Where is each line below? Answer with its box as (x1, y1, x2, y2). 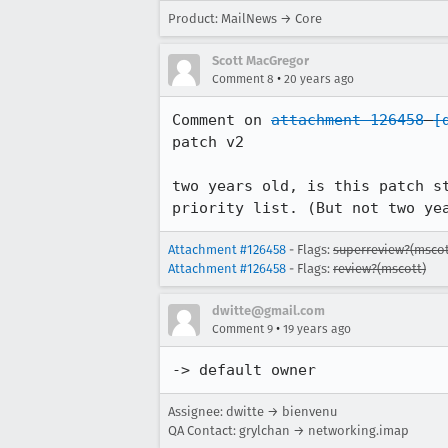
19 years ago (283, 322, 351, 336)
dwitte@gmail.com (212, 303, 325, 318)
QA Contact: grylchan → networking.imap (168, 423, 409, 438)
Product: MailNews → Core (168, 11, 322, 26)
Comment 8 (212, 72, 274, 86)
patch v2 (172, 133, 244, 151)
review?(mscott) (333, 261, 426, 276)
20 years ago (284, 72, 354, 86)
